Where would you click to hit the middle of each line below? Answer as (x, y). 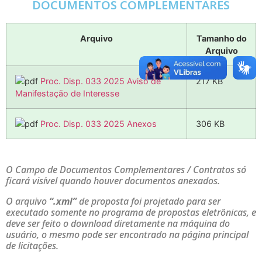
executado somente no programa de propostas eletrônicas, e (131, 212)
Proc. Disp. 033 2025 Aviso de (101, 81)
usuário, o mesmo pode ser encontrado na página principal (127, 234)
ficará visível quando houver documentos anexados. (114, 180)
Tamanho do (221, 38)
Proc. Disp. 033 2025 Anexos (99, 123)
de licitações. (32, 245)
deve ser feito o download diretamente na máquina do (118, 223)
